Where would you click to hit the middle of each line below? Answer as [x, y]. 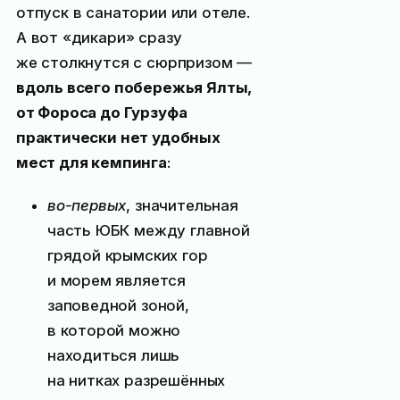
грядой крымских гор [127, 255]
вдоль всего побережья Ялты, [133, 88]
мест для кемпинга [91, 163]
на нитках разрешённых [136, 380]
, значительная [182, 205]
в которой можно [114, 330]
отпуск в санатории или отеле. [133, 13]
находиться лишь [113, 355]
